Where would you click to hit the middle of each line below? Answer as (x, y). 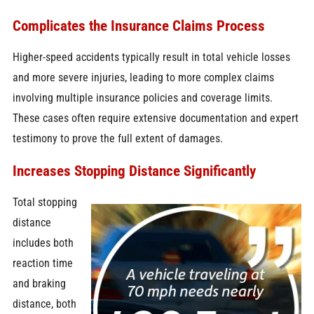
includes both (43, 243)
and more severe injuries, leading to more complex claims (143, 78)
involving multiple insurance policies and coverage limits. (142, 98)
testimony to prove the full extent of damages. (117, 139)
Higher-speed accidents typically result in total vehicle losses (151, 57)
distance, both (44, 304)
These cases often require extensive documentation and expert (155, 118)
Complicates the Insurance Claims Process (138, 25)
